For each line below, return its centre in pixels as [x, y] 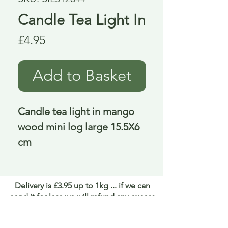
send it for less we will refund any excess [82, 197]
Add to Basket [82, 76]
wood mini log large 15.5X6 [79, 127]
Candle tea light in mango [76, 112]
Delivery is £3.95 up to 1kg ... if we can [82, 186]
